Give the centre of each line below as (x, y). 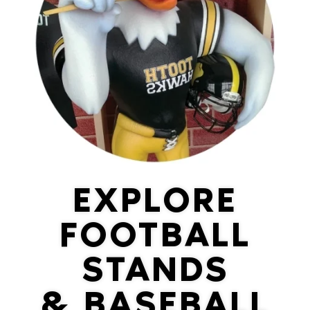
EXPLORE (155, 200)
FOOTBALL (155, 235)
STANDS (155, 269)
